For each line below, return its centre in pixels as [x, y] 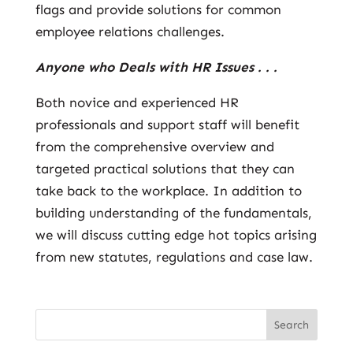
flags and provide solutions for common [158, 9]
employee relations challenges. [130, 32]
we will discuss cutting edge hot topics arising [176, 235]
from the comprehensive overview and [154, 147]
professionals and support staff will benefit [167, 124]
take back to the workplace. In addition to [168, 191]
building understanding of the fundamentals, [173, 213]
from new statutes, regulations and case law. [174, 257]
